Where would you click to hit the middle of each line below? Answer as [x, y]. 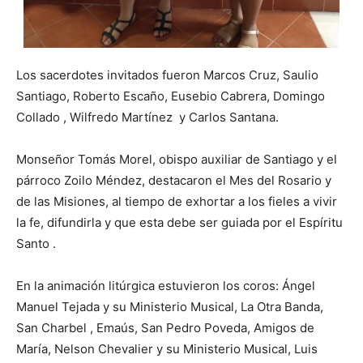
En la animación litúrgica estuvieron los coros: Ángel [166, 286]
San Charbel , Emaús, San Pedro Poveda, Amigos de [165, 328]
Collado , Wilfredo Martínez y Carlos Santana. [147, 117]
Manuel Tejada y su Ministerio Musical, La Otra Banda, [170, 307]
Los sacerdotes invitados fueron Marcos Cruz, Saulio [167, 75]
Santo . [36, 244]
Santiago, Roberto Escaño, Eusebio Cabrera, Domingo [171, 96]
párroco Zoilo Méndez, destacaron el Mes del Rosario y [174, 181]
